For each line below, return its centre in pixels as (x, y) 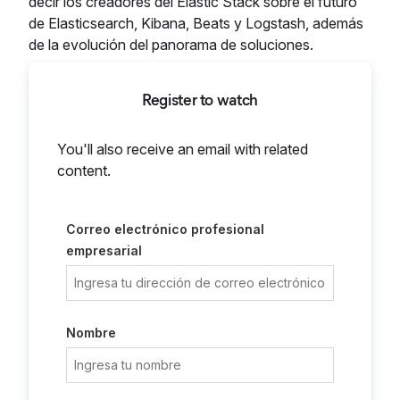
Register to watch (200, 100)
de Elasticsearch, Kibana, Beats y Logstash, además (196, 23)
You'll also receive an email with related (183, 149)
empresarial (104, 250)
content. (84, 171)
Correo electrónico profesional (165, 229)
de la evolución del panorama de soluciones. (171, 45)
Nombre (91, 333)
